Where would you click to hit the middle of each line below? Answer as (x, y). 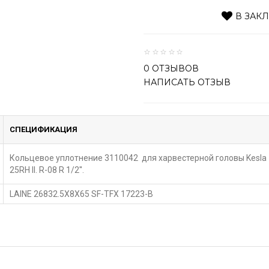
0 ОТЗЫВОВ (171, 68)
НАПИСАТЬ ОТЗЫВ (187, 82)
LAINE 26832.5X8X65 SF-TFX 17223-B (81, 194)
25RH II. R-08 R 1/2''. (47, 170)
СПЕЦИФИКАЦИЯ (44, 129)
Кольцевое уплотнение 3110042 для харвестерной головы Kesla (138, 158)
